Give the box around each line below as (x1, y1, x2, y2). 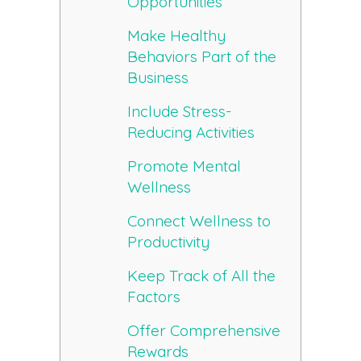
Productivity (127, 232, 210, 252)
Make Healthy (127, 26, 226, 46)
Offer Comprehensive (127, 321, 281, 341)
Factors (127, 287, 181, 307)
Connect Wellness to (127, 211, 272, 231)
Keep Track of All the (127, 266, 276, 286)
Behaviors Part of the (127, 47, 277, 67)
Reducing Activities (127, 122, 255, 143)
